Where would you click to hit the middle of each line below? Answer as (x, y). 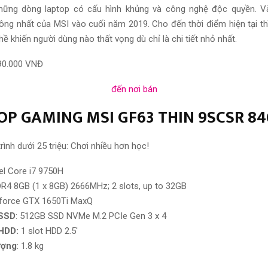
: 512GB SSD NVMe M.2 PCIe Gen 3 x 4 (91, 216)
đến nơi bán (134, 89)
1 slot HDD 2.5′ (48, 231)
